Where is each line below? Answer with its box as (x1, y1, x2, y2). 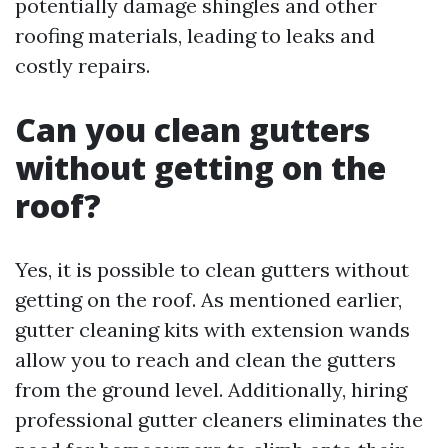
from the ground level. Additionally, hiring (15, 377, 407, 402)
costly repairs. (15, 53, 150, 78)
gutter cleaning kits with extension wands (15, 317, 410, 342)
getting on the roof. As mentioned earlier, (15, 287, 402, 312)
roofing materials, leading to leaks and (15, 23, 375, 48)
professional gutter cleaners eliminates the (15, 407, 423, 432)
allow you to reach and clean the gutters (15, 347, 396, 372)
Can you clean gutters (15, 108, 370, 151)
